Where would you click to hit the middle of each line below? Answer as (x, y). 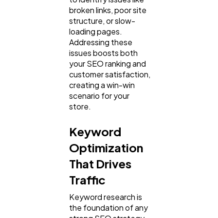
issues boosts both (103, 53)
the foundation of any (109, 208)
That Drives (100, 164)
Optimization (106, 148)
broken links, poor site (108, 10)
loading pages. (96, 32)
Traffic (87, 180)
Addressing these (101, 42)
